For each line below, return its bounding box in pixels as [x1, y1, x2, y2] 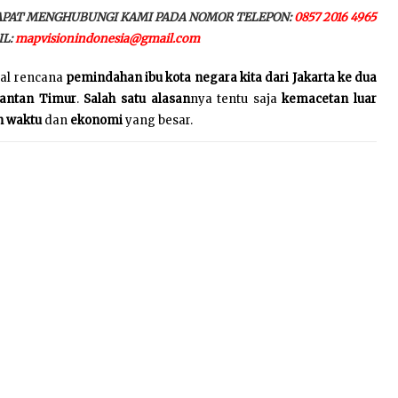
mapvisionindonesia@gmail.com [15, 31, 200, 47]
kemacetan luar [282, 92, 378, 107]
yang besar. [125, 113, 193, 129]
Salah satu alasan [84, 92, 190, 107]
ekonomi [70, 113, 125, 129]
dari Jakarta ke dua [265, 70, 378, 86]
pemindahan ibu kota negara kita [65, 70, 262, 86]
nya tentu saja [189, 92, 283, 107]
